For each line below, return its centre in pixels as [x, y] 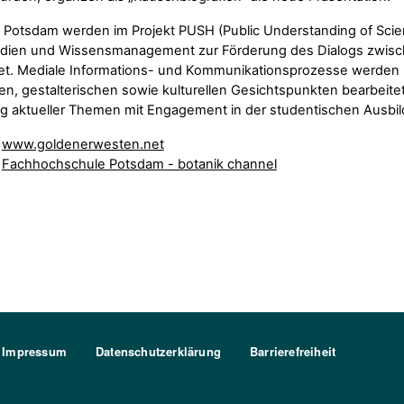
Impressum [35, 351]
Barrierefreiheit [293, 351]
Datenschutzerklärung [159, 351]
